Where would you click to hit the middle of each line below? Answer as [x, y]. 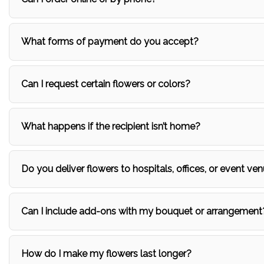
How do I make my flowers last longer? [106, 254]
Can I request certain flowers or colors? [106, 84]
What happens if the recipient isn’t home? [111, 126]
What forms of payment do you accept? [110, 42]
